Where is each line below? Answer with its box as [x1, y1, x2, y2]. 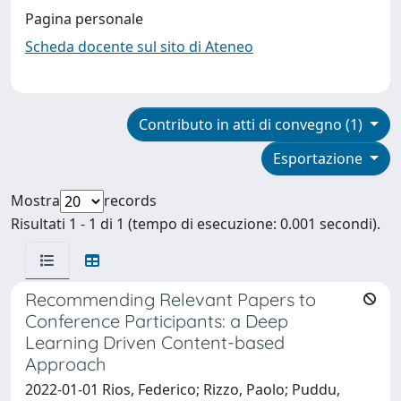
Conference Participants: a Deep [25, 309, 288, 332]
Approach [25, 352, 106, 375]
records [104, 190, 157, 210]
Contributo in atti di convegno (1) [139, 114, 367, 134]
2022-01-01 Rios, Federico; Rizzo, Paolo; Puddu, [25, 379, 340, 399]
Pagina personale [25, 8, 143, 29]
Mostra [11, 190, 60, 210]
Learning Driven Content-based [25, 330, 285, 354]
